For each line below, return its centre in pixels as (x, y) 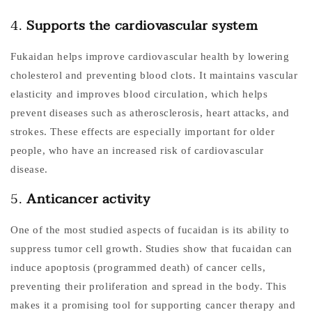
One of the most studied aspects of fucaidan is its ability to (150, 229)
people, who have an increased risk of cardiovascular (137, 150)
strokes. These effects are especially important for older (143, 131)
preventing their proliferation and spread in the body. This (149, 286)
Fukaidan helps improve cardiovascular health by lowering (150, 56)
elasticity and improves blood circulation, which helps (139, 94)
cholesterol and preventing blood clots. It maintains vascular (154, 75)
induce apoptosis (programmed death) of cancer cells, (138, 267)
